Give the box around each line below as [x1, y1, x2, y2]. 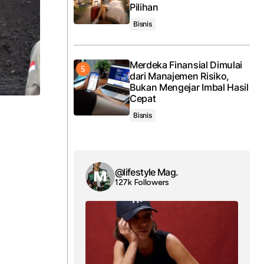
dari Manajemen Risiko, [130, 70, 229, 82]
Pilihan [130, 1, 159, 13]
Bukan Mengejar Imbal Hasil [130, 81, 249, 93]
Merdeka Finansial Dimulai [130, 59, 242, 71]
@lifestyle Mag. [115, 166, 179, 178]
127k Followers [115, 177, 170, 187]
